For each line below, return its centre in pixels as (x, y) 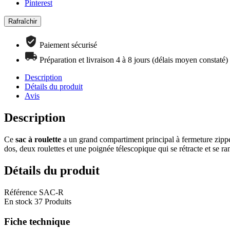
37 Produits (53, 202)
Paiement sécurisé (68, 45)
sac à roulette (38, 140)
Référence (22, 193)
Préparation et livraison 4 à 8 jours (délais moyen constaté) (134, 60)
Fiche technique (37, 221)
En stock (18, 202)
